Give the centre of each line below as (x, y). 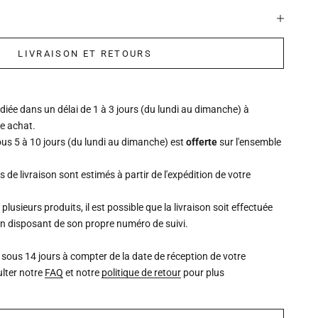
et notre (83, 273)
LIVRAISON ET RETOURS (85, 53)
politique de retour (142, 273)
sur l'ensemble (250, 142)
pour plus (203, 273)
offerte (202, 142)
